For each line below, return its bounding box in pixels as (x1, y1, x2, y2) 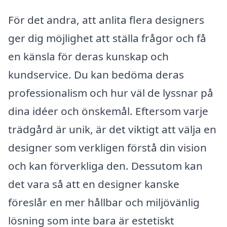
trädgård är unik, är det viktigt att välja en (8, 122, 216, 137)
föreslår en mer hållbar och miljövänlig (8, 195, 200, 210)
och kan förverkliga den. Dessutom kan (8, 159, 203, 173)
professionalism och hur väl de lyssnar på (8, 86, 213, 100)
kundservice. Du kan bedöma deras (8, 67, 184, 82)
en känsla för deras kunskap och (8, 49, 169, 64)
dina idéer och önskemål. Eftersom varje (8, 104, 208, 119)
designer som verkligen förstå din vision (8, 140, 207, 155)
